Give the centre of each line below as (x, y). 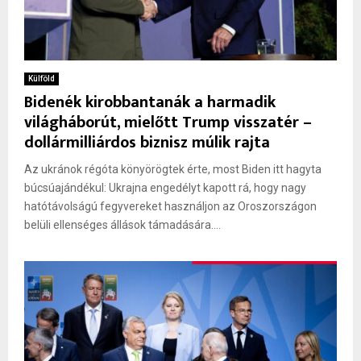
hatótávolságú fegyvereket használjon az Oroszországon (170, 206)
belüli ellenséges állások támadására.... (122, 224)
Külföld (41, 78)
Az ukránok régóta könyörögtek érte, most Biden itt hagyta (173, 169)
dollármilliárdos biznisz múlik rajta (147, 142)
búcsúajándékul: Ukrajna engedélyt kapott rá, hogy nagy (165, 187)
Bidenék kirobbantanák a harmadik (150, 102)
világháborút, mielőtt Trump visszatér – (168, 122)
